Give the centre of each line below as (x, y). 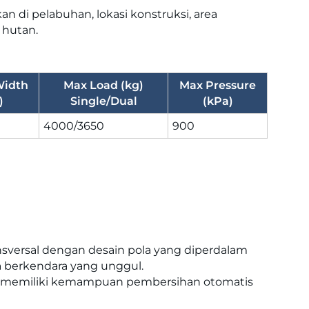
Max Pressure (218, 85)
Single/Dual (103, 101)
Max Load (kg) (103, 85)
